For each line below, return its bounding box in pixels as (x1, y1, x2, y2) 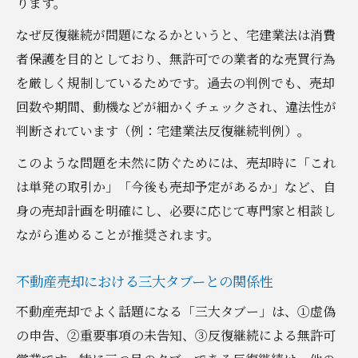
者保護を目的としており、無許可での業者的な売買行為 (16, 49, 336, 68)
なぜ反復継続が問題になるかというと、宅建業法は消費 (16, 25, 336, 44)
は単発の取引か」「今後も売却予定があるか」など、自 (16, 177, 336, 196)
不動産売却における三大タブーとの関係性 (16, 270, 273, 291)
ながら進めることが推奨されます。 (16, 225, 220, 244)
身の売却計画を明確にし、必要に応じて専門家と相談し (16, 201, 336, 220)
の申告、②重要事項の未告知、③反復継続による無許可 (16, 325, 336, 344)
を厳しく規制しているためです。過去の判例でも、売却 (16, 73, 335, 92)
